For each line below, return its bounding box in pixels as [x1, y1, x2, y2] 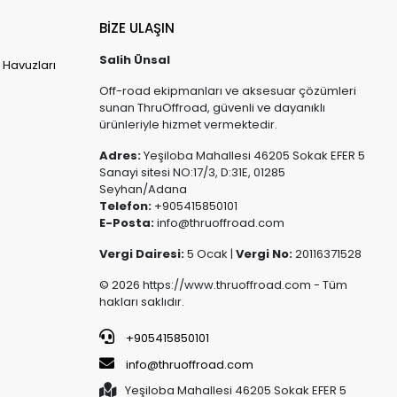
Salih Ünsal [98, 51, 170, 69]
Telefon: [98, 198, 152, 215]
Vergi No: [235, 245, 292, 263]
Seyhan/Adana [98, 181, 187, 198]
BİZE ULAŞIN [98, 19, 175, 38]
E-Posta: [98, 214, 154, 232]
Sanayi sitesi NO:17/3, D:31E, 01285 [98, 164, 285, 182]
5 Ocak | [183, 245, 236, 263]
